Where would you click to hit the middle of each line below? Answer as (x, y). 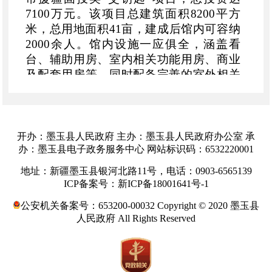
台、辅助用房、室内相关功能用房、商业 (133, 59)
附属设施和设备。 (72, 89)
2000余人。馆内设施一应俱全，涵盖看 (133, 44)
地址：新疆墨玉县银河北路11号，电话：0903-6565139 (136, 171)
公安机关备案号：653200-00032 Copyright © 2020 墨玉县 (140, 205)
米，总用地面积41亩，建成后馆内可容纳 (133, 29)
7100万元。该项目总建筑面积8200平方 (133, 13)
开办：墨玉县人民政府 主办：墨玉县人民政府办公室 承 (136, 136)
